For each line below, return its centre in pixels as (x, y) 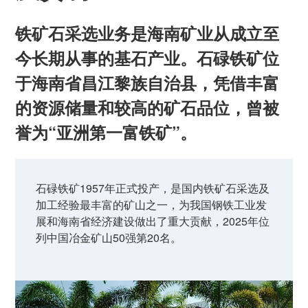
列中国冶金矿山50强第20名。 (109, 238)
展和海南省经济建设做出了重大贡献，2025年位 (153, 221)
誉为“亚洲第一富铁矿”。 (106, 132)
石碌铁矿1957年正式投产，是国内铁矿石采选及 (153, 188)
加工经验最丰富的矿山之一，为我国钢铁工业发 (152, 205)
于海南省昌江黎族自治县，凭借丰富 (147, 82)
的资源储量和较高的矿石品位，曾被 (147, 107)
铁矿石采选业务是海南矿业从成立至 (147, 33)
